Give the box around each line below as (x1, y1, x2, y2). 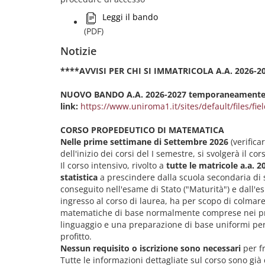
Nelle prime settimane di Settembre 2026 (60, 136, 228, 147)
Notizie (60, 44, 96, 58)
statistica (60, 172, 98, 183)
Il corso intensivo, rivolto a (60, 160, 166, 171)
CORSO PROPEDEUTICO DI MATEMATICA (60, 124, 224, 135)
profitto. (60, 231, 92, 242)
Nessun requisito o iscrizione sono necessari (60, 243, 241, 254)
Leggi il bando (102, 11, 158, 22)
